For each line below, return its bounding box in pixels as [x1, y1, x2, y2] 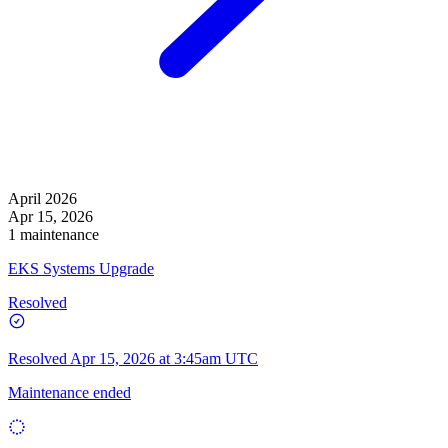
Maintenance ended [8, 383, 131, 401]
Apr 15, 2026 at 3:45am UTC [70, 349, 258, 367]
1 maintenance [8, 225, 99, 243]
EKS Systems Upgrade [8, 259, 154, 277]
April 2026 [8, 189, 77, 207]
